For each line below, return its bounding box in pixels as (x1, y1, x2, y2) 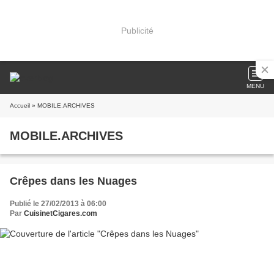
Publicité (120, 25, 154, 35)
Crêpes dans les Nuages (10, 175, 137, 187)
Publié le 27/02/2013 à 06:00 (10, 199, 106, 208)
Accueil (10, 102, 30, 109)
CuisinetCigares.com (24, 209, 97, 218)
